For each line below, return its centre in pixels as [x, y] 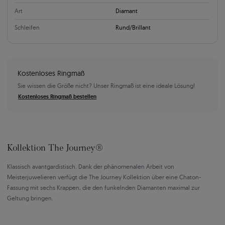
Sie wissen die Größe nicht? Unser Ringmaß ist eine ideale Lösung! [106, 86]
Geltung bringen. [30, 198]
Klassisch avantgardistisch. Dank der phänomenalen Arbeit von [91, 167]
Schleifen [27, 27]
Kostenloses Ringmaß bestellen [57, 97]
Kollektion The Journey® [55, 149]
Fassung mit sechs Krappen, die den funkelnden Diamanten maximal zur [103, 188]
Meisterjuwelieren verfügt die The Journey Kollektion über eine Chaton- [104, 177]
